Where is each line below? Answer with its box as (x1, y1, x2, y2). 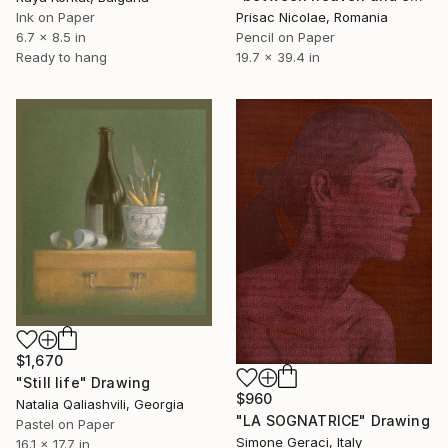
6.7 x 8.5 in (16, 29, 86, 46)
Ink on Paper (16, 9, 95, 26)
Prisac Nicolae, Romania (236, 8, 388, 25)
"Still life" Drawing (16, 373, 151, 391)
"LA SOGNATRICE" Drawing (236, 411, 430, 429)
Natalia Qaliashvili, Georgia (16, 395, 184, 412)
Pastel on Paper (16, 415, 115, 432)
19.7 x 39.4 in (236, 48, 320, 65)
